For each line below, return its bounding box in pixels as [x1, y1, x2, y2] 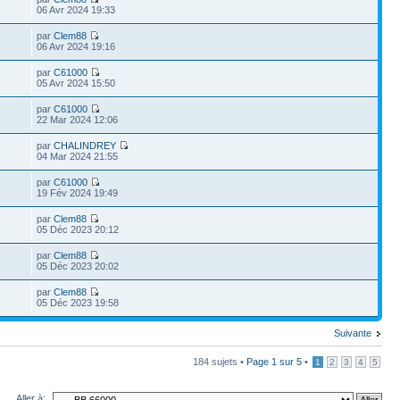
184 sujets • [193, 356, 246, 367]
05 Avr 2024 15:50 [37, 78, 116, 88]
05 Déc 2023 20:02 [37, 261, 120, 271]
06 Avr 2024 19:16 [37, 41, 116, 52]
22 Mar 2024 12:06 [37, 114, 119, 125]
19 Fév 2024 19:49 [37, 187, 119, 198]
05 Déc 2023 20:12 [37, 224, 120, 235]
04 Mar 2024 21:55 [37, 151, 119, 162]
